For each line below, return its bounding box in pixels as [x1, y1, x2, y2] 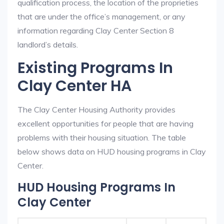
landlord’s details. [17, 39, 78, 49]
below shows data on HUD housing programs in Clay [17, 146, 206, 156]
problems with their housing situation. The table [17, 132, 186, 142]
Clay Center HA [17, 75, 131, 96]
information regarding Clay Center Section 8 [17, 25, 174, 35]
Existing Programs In [17, 57, 173, 78]
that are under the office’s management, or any [17, 11, 185, 21]
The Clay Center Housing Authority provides [17, 104, 175, 114]
